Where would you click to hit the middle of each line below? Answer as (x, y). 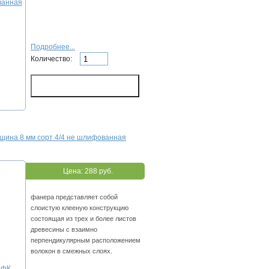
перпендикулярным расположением (86, 240)
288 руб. (98, 171)
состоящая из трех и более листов (83, 219)
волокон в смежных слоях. (71, 251)
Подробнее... (53, 47)
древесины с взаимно (64, 230)
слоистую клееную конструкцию (80, 208)
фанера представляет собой (74, 197)
